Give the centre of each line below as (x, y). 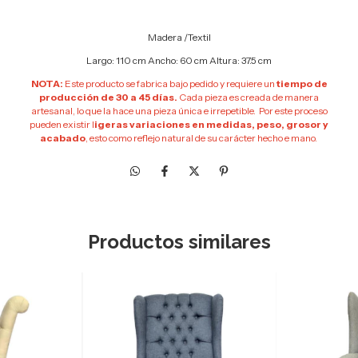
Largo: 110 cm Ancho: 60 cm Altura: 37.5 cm (179, 60)
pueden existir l (62, 124)
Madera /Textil (179, 37)
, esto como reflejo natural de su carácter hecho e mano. (202, 137)
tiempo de (302, 83)
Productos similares (179, 241)
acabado (62, 137)
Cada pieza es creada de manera (248, 97)
